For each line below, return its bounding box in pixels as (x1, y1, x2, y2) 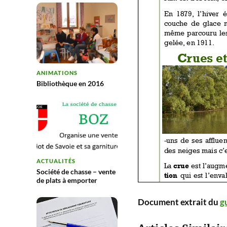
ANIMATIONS (36, 69, 78, 76)
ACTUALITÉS (36, 158, 75, 165)
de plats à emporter (36, 176, 97, 185)
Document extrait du (138, 197, 220, 207)
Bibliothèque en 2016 (36, 79, 104, 88)
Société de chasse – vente (36, 167, 116, 176)
